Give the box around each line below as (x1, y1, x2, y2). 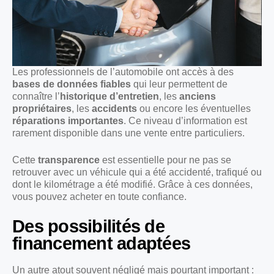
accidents (92, 103, 137, 114)
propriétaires (12, 103, 72, 114)
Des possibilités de (12, 217, 165, 237)
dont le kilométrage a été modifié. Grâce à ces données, (12, 179, 253, 190)
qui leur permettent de (131, 79, 228, 90)
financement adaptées (12, 234, 191, 254)
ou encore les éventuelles (137, 103, 251, 114)
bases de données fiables (12, 79, 131, 90)
